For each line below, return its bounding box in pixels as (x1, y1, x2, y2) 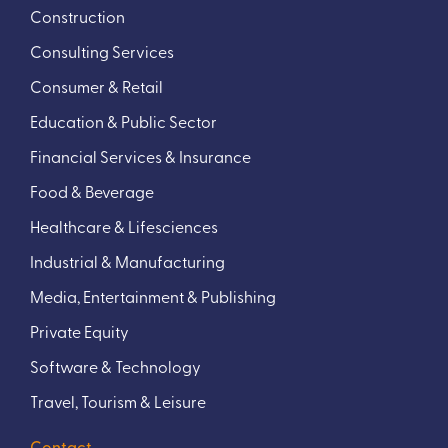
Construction (30, 5, 125, 28)
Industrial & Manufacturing (30, 250, 225, 273)
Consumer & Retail (30, 75, 163, 98)
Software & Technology (30, 355, 201, 378)
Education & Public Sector (30, 110, 217, 133)
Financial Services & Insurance (30, 145, 251, 168)
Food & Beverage (30, 180, 154, 203)
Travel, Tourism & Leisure (30, 390, 206, 413)
